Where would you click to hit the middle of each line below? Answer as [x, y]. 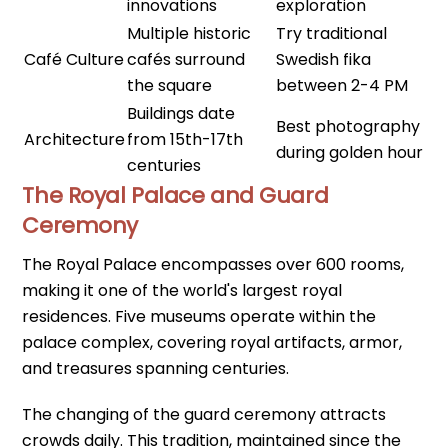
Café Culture [74, 59]
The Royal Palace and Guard [175, 195]
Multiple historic [189, 33]
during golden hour [350, 152]
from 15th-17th [185, 139]
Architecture [75, 139]
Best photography [348, 126]
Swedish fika [324, 59]
